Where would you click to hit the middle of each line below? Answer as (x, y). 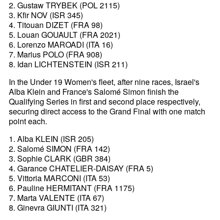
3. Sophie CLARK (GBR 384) (60, 158)
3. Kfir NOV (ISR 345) (46, 15)
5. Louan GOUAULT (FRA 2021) (65, 34)
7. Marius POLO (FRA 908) (56, 54)
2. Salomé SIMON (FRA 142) (60, 148)
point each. (28, 121)
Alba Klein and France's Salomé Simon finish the (94, 91)
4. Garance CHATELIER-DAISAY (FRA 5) (81, 168)
